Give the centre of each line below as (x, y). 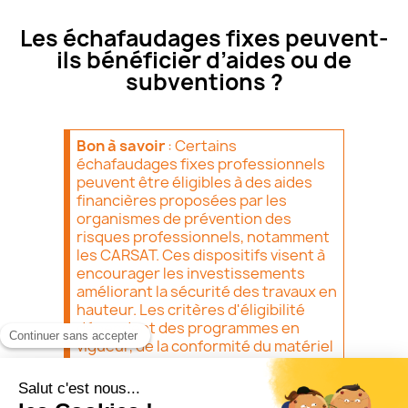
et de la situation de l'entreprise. (191, 364)
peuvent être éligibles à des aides (194, 182)
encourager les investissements (191, 273)
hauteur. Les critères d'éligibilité (191, 309)
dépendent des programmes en (188, 327)
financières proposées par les (182, 200)
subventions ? (204, 82)
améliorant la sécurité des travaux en (207, 291)
